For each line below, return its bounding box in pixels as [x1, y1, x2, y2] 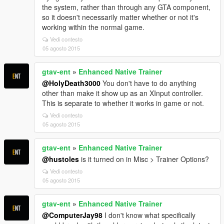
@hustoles [42, 154, 79, 164]
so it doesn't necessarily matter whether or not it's [42, 12, 198, 22]
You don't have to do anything [100, 78, 196, 88]
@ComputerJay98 [42, 210, 102, 220]
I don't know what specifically [102, 210, 195, 220]
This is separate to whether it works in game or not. [42, 98, 204, 108]
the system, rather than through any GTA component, [42, 2, 210, 12]
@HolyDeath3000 [42, 78, 100, 88]
